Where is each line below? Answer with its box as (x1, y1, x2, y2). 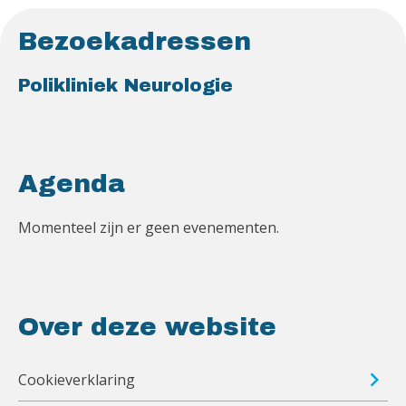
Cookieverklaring (18, 370, 135, 391)
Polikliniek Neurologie (18, 75, 233, 96)
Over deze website (18, 313, 276, 342)
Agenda (18, 169, 125, 198)
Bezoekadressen (18, 27, 251, 56)
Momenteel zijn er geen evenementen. (18, 217, 279, 238)
